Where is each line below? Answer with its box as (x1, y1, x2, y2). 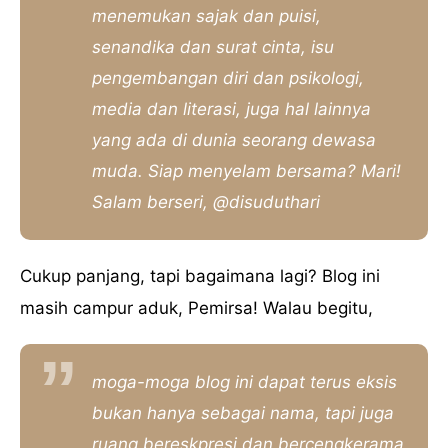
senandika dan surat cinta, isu (92, 36, 334, 57)
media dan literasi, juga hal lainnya (92, 98, 371, 119)
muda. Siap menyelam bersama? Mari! (92, 160, 401, 181)
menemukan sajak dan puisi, (92, 5, 321, 26)
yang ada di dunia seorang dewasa (92, 129, 376, 150)
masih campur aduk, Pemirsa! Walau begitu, (20, 298, 373, 319)
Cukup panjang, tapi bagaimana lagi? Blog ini (20, 266, 380, 287)
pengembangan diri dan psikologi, (92, 67, 364, 88)
